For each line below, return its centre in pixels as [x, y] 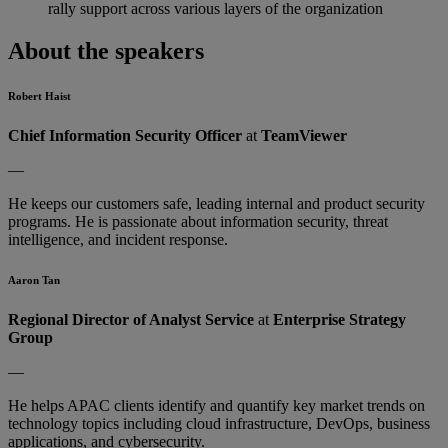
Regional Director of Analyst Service [131, 319]
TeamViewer [304, 135]
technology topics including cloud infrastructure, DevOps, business [219, 423]
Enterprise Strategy [339, 319]
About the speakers [106, 50]
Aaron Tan [34, 279]
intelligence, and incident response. [118, 239]
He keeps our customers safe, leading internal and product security [216, 203]
